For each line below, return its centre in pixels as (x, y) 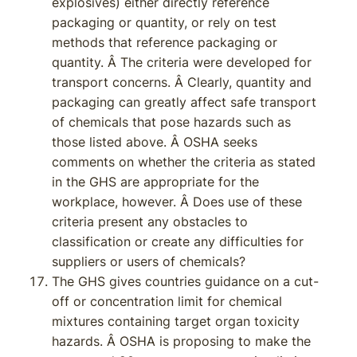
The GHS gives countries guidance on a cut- (185, 281)
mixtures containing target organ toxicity (176, 321)
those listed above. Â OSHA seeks (155, 142)
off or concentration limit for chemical (167, 301)
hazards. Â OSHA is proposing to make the (181, 341)
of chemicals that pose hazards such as (171, 122)
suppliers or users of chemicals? (149, 261)
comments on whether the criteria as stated (184, 162)
